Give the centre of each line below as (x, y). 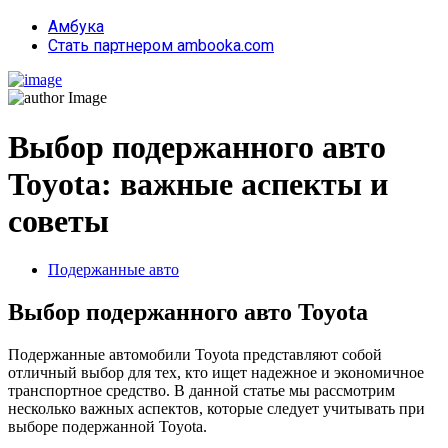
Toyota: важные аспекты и (198, 183)
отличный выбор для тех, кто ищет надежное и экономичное (216, 372)
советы (58, 220)
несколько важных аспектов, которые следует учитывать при (216, 408)
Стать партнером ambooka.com (161, 46)
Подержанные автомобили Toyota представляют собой (195, 354)
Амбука (76, 27)
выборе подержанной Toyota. (107, 426)
